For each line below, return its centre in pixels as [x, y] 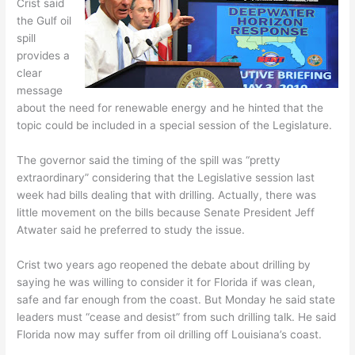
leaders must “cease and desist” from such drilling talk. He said [177, 317]
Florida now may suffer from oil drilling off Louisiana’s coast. [170, 334]
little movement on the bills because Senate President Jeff [166, 213]
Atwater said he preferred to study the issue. [131, 230]
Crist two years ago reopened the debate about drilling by [164, 265]
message [40, 91]
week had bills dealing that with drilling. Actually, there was [167, 195]
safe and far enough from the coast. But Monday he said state [176, 300]
